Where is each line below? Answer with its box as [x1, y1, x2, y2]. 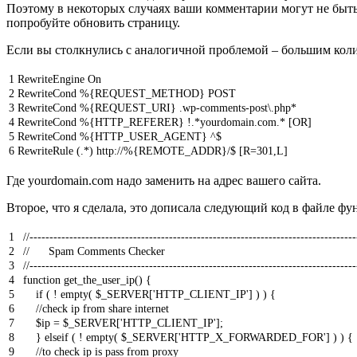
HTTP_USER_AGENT [95, 130, 202, 143]
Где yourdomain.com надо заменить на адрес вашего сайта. [6, 173, 321, 187]
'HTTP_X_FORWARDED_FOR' [178, 331, 326, 343]
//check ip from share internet [36, 302, 169, 315]
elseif [45, 331, 69, 343]
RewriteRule [18, 144, 73, 157]
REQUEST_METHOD [95, 87, 199, 100]
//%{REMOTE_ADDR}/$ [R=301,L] [117, 144, 288, 157]
